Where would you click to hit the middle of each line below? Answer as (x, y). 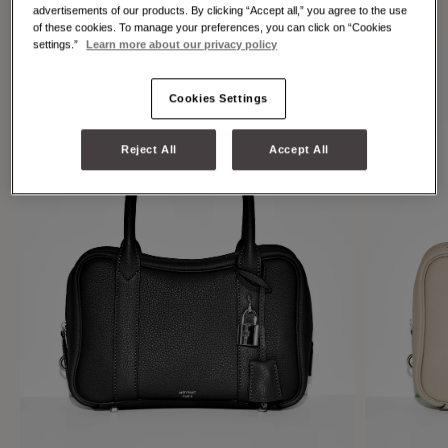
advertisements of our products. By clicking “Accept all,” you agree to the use (220, 10)
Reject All (148, 149)
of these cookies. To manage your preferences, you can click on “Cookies (213, 27)
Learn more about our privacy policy (182, 44)
